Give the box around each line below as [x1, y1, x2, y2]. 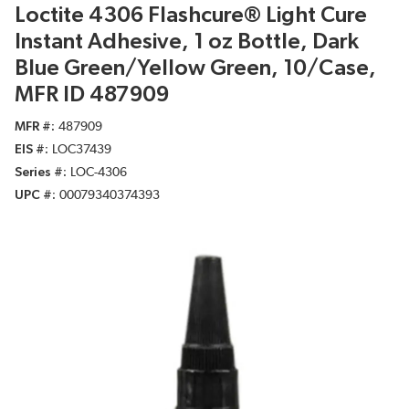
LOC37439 [52, 143, 111, 157]
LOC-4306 [70, 166, 127, 180]
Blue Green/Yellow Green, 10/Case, [15, 58, 376, 80]
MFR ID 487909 [15, 84, 169, 107]
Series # [15, 166, 63, 180]
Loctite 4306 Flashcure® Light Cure [15, 5, 367, 27]
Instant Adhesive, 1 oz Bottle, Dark [15, 31, 359, 54]
